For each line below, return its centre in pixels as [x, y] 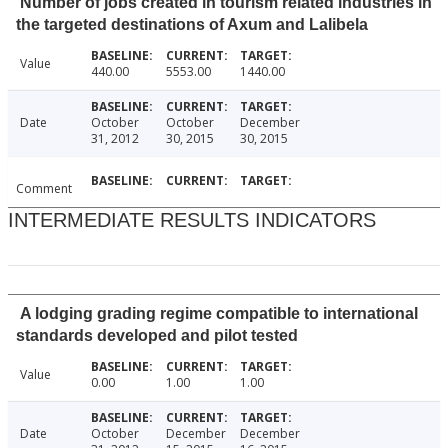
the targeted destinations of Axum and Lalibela [192, 25]
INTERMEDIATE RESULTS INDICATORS [192, 220]
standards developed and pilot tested [157, 336]
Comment [44, 189]
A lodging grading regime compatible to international [219, 314]
